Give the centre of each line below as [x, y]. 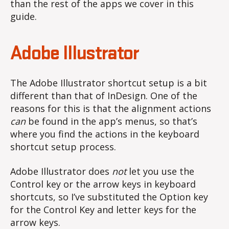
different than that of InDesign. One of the [104, 96]
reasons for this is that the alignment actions [111, 109]
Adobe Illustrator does [61, 171]
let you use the [160, 171]
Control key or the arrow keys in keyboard [103, 184]
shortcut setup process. [63, 147]
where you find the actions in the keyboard [105, 134]
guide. [24, 17]
